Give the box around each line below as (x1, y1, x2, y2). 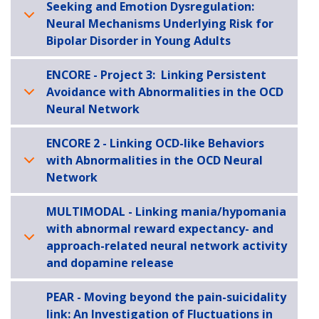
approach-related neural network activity (46, 237, 287, 253)
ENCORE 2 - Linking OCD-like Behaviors (46, 135, 264, 151)
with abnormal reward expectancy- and (46, 220, 273, 236)
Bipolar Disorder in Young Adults (46, 32, 231, 48)
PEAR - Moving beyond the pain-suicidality (46, 288, 286, 305)
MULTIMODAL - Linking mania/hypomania (46, 203, 286, 219)
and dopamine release (46, 254, 174, 271)
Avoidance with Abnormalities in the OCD (46, 83, 283, 100)
